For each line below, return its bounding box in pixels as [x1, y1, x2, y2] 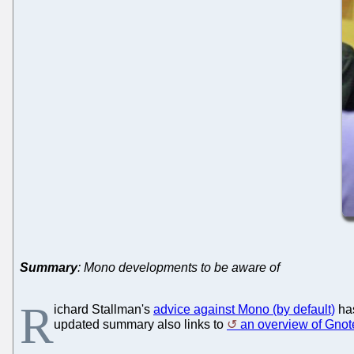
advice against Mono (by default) [153, 302, 335, 316]
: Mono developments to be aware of [77, 260, 280, 274]
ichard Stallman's [54, 302, 153, 316]
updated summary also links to [54, 317, 227, 331]
